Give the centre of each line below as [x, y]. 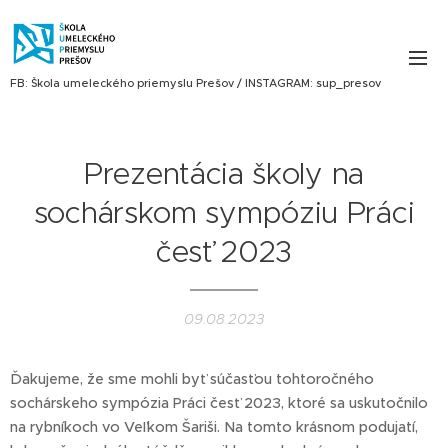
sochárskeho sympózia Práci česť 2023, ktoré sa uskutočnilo [219, 403]
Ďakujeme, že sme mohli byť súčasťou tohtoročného [192, 379]
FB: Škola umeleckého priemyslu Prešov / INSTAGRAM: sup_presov [195, 82]
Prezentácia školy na [224, 173]
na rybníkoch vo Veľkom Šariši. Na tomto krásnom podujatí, [214, 427]
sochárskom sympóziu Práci [224, 212]
